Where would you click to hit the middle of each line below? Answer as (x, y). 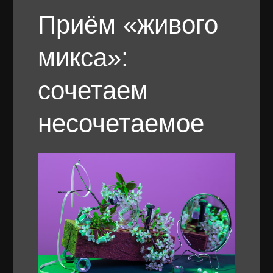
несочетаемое (121, 124)
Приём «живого (128, 25)
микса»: (83, 58)
